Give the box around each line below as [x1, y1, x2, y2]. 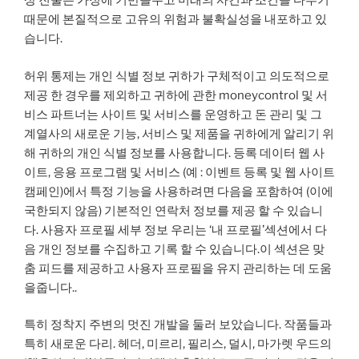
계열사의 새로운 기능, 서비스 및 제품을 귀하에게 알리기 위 [24, 126, 334, 141]
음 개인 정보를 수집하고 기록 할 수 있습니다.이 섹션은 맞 [24, 241, 325, 256]
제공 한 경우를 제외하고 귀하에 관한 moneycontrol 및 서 [24, 87, 328, 103]
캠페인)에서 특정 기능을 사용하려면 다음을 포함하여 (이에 [24, 184, 333, 199]
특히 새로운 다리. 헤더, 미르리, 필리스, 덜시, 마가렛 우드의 [24, 337, 332, 352]
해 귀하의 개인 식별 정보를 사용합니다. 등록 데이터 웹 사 [24, 145, 325, 160]
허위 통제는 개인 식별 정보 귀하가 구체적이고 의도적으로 [24, 68, 329, 83]
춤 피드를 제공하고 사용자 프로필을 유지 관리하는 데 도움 [24, 260, 332, 276]
